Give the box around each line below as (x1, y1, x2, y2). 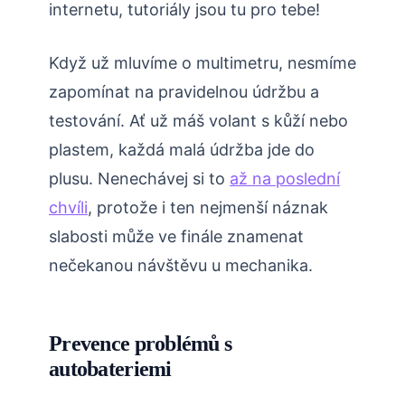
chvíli (49, 198, 88, 218)
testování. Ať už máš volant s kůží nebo (49, 111, 348, 131)
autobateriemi (49, 357, 172, 381)
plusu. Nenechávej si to (49, 169, 230, 189)
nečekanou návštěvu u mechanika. (49, 256, 313, 276)
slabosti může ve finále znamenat (49, 227, 304, 247)
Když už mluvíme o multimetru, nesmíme (49, 53, 356, 73)
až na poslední (230, 169, 340, 189)
